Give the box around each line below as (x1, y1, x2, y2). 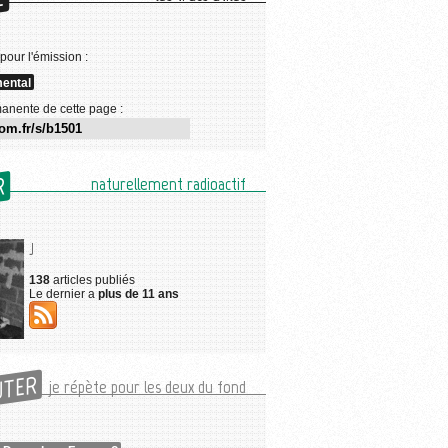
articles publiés (50, 273, 135, 287)
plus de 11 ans (98, 287, 179, 301)
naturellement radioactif (91, 173, 246, 195)
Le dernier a (29, 287, 98, 301)
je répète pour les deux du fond (49, 376, 246, 398)
